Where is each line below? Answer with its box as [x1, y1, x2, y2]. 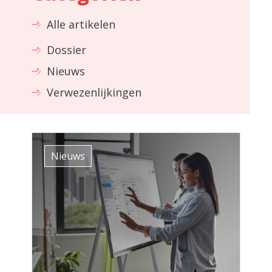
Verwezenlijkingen [47, 85, 142, 100]
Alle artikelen [47, 17, 116, 32]
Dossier [47, 42, 87, 57]
